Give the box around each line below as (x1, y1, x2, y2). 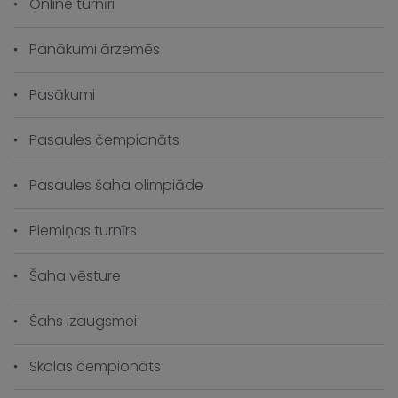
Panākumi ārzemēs (29, 39, 160, 60)
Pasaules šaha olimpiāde (29, 175, 203, 195)
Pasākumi (29, 84, 95, 105)
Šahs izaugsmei (29, 311, 137, 331)
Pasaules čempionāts (29, 130, 179, 150)
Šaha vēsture (29, 266, 121, 286)
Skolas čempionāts (29, 356, 161, 377)
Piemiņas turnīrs (29, 220, 137, 241)
